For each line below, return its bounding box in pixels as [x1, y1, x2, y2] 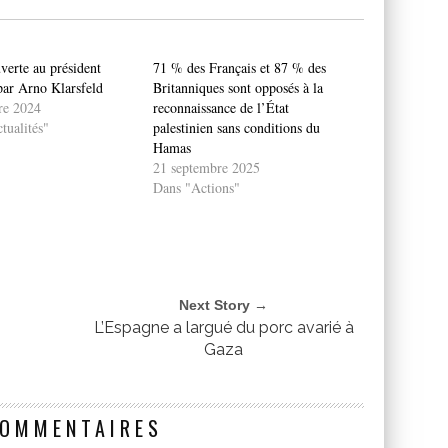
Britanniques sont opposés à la [153, 78, 324, 98]
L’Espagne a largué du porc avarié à [93, 318, 354, 338]
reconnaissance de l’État [153, 98, 290, 118]
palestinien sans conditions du [153, 118, 321, 138]
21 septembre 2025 [153, 158, 261, 178]
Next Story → [179, 297, 269, 314]
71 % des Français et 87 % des [153, 58, 327, 78]
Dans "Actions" [153, 178, 241, 198]
